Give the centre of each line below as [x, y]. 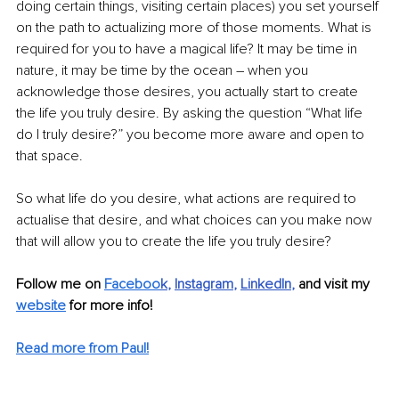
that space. [51, 155]
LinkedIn [266, 284]
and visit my [336, 284]
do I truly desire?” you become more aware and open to [192, 134]
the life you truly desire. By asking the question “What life [191, 113]
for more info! [111, 305]
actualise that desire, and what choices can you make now [196, 220]
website [41, 305]
